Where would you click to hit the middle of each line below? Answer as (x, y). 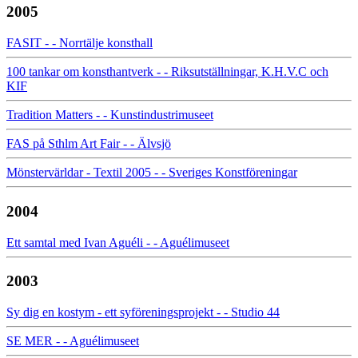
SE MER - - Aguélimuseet (73, 341)
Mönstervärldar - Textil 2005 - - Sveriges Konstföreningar (152, 173)
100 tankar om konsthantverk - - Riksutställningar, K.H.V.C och (167, 72)
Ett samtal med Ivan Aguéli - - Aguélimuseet (118, 242)
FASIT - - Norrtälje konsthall (80, 43)
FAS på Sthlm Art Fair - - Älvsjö (89, 144)
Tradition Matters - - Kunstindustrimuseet (110, 115)
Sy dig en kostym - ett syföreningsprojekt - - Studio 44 (143, 312)
